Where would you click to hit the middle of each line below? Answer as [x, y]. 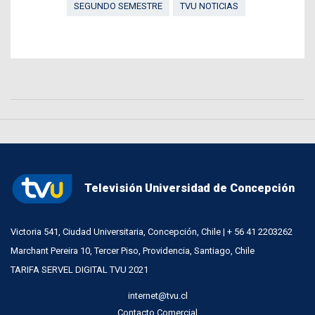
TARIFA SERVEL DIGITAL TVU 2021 [79, 269]
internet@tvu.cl [157, 295]
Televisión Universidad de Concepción [189, 188]
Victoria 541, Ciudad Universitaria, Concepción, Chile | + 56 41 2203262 [152, 231]
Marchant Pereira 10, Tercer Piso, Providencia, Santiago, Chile [133, 250]
